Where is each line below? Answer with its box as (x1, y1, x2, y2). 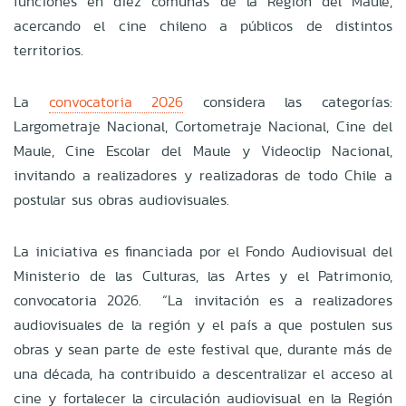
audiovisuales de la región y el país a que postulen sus (14, 314, 392, 335)
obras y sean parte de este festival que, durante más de (14, 338, 392, 360)
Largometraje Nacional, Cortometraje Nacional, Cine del (14, 115, 392, 137)
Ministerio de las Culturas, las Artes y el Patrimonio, (14, 265, 392, 286)
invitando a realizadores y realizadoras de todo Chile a (14, 164, 392, 186)
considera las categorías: (183, 91, 393, 112)
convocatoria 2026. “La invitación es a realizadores (14, 289, 392, 311)
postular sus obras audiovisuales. (14, 188, 229, 210)
